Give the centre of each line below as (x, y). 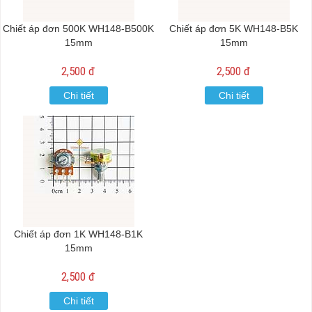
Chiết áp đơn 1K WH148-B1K (78, 234)
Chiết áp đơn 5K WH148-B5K (234, 29)
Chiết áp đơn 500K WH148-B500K (78, 29)
